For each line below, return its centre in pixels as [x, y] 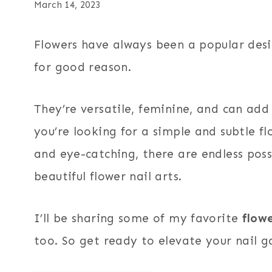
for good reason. [83, 67]
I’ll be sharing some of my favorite [136, 219]
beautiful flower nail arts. [108, 177]
